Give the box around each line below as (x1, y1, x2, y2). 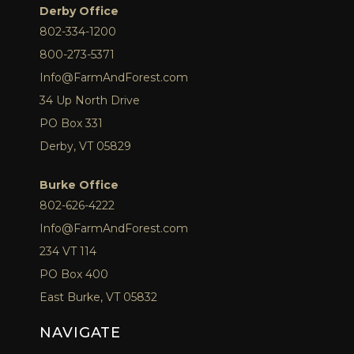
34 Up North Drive (40, 92, 140, 107)
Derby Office (40, 3, 119, 18)
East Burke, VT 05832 (40, 289, 157, 304)
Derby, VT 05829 (40, 138, 131, 153)
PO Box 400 (40, 266, 108, 281)
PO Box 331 (40, 115, 103, 130)
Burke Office (40, 177, 119, 192)
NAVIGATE (40, 323, 122, 341)
